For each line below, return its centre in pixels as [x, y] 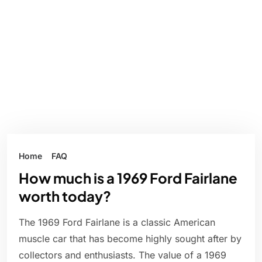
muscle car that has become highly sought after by [130, 239]
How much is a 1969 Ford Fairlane [128, 178]
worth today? [65, 196]
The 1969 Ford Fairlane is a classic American [117, 223]
